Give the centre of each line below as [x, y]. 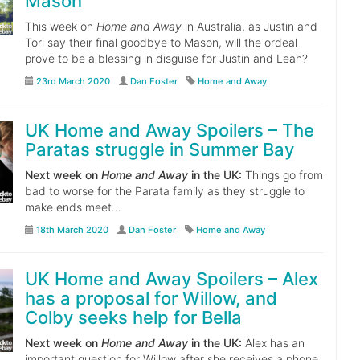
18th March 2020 [72, 230]
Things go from [282, 175]
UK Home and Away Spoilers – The [169, 130]
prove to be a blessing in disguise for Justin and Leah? [166, 58]
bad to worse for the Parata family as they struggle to [164, 191]
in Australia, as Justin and [249, 26]
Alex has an [273, 343]
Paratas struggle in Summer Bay [159, 149]
